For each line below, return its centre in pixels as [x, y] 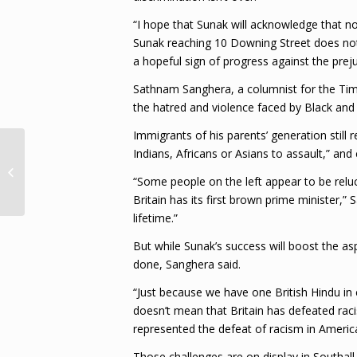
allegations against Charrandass [107, 171]
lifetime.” [155, 218]
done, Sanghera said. [187, 264]
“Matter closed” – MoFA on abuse [108, 155]
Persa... [46, 188]
